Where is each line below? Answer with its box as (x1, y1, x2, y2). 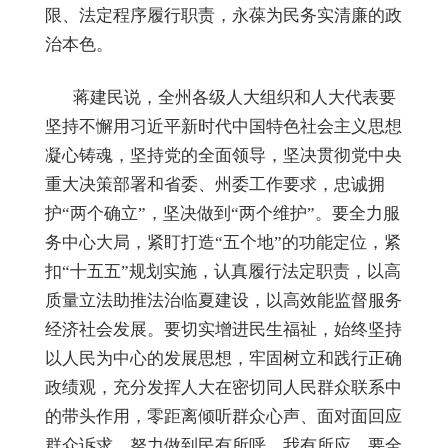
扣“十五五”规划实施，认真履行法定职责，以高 (45, 262, 401, 282)
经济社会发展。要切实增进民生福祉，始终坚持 (45, 320, 402, 340)
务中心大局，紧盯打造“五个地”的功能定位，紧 (45, 233, 401, 253)
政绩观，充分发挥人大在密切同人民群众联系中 (45, 378, 402, 398)
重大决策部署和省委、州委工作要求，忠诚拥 (45, 175, 385, 195)
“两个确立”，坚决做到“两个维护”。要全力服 (62, 204, 400, 224)
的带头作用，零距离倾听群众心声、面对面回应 (45, 407, 402, 427)
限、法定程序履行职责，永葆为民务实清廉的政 (45, 6, 402, 26)
